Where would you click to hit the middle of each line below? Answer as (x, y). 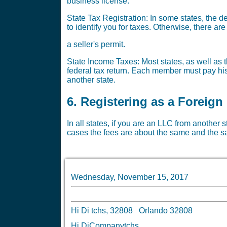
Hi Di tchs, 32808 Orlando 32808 (136, 211)
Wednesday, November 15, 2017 (130, 177)
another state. (91, 80)
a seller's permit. (96, 45)
